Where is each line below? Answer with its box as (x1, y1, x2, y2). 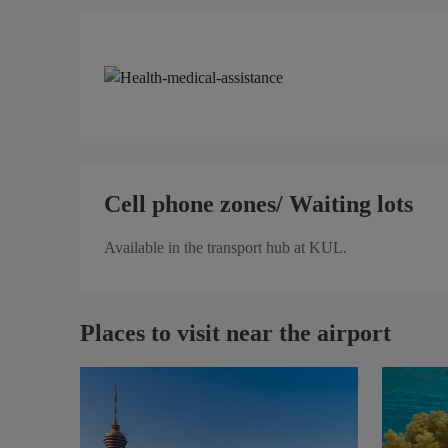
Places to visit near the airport (80, 319, 391, 346)
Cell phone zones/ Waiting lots (104, 190, 413, 217)
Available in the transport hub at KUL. (104, 238, 347, 256)
